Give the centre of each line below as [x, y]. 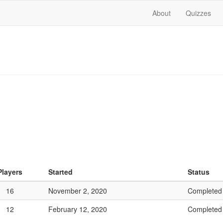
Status [199, 172]
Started [60, 172]
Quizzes [198, 13]
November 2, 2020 [78, 191]
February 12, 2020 [78, 209]
